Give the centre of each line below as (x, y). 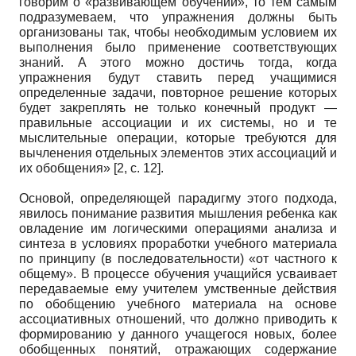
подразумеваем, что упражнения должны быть (178, 17)
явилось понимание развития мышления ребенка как (178, 213)
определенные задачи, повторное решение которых (178, 92)
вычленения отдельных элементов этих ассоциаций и (178, 153)
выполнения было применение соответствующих (178, 47)
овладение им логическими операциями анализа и (178, 228)
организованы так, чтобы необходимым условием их (178, 32)
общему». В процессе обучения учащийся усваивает (178, 273)
